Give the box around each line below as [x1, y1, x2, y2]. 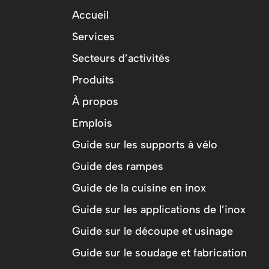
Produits [72, 73, 114, 86]
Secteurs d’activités [72, 51, 170, 65]
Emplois [72, 116, 112, 130]
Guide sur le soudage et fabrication [72, 246, 247, 259]
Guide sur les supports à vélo [72, 138, 217, 151]
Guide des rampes [72, 159, 163, 173]
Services [72, 29, 115, 43]
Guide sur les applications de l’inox [72, 202, 246, 216]
